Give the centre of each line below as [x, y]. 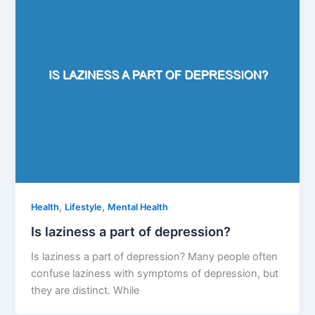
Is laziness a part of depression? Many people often [155, 256]
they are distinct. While [85, 290]
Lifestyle [84, 207]
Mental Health [138, 207]
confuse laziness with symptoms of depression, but [155, 273]
